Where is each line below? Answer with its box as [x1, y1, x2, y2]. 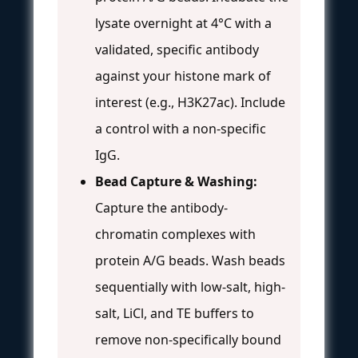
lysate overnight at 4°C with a [95, 14, 272, 32]
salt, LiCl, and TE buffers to [95, 304, 254, 322]
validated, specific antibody [95, 40, 259, 58]
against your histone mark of [95, 66, 271, 85]
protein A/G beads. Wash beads [95, 251, 285, 269]
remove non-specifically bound [95, 330, 281, 348]
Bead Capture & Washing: [95, 172, 257, 190]
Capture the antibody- [95, 198, 228, 217]
